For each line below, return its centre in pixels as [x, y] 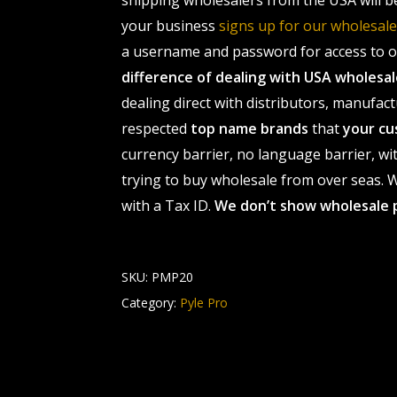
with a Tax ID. [167, 206]
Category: [150, 303]
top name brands [249, 128]
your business [170, 26]
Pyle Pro [203, 303]
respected [156, 128]
